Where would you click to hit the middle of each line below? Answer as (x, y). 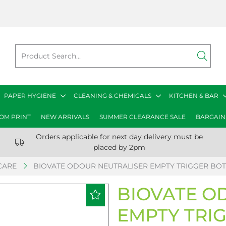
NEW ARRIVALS (65, 117)
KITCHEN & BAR (194, 96)
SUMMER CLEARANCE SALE (142, 117)
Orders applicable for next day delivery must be (120, 137)
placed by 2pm (120, 147)
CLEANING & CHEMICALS (112, 96)
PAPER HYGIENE (30, 96)
